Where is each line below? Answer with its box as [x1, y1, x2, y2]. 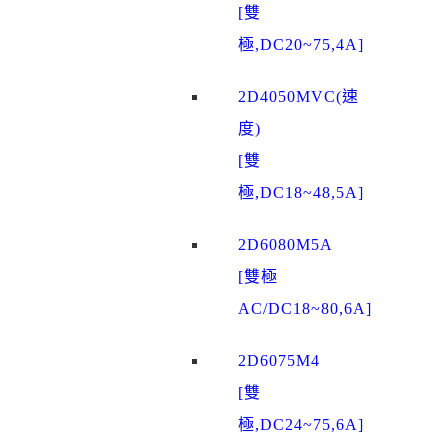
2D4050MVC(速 [238, 88, 359, 106]
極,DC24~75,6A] [238, 416, 364, 434]
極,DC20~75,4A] [238, 36, 364, 54]
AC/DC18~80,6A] [238, 300, 372, 318]
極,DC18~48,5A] [238, 184, 364, 202]
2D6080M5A [238, 236, 333, 254]
